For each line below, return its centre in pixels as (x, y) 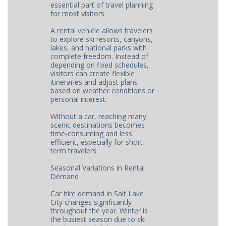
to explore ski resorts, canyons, (102, 39)
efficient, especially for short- (98, 142)
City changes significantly (91, 202)
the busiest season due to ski (98, 219)
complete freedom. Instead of (100, 56)
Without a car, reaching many (99, 116)
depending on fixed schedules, (100, 65)
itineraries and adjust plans (94, 82)
